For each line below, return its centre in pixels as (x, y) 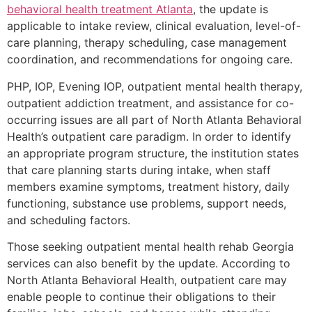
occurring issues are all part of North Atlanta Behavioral (154, 119)
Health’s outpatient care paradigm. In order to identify (149, 136)
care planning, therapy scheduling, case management (147, 43)
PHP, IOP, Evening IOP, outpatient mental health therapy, (155, 86)
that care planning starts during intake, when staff (139, 170)
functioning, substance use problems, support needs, (147, 203)
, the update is (231, 9)
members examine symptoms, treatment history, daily (148, 186)
